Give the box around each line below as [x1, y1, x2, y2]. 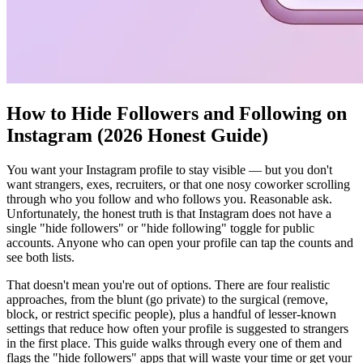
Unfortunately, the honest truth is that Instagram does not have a [6, 206, 331, 220]
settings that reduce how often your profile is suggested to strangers [6, 321, 348, 335]
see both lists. [6, 250, 75, 264]
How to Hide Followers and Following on [6, 102, 347, 124]
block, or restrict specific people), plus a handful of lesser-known [6, 306, 336, 321]
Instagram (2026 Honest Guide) [6, 124, 268, 146]
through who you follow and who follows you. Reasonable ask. [6, 191, 332, 206]
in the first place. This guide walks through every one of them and [6, 335, 342, 350]
